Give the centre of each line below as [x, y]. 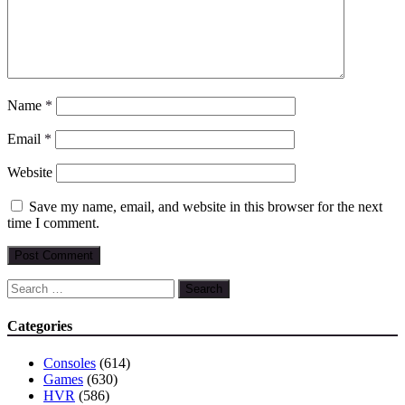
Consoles [70, 363]
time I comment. [53, 223]
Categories [40, 325]
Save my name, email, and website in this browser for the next [206, 207]
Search [26, 287]
